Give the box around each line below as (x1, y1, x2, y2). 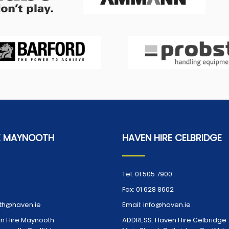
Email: (122, 199, 142, 210)
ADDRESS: (122, 215, 153, 225)
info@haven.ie (143, 199, 191, 210)
